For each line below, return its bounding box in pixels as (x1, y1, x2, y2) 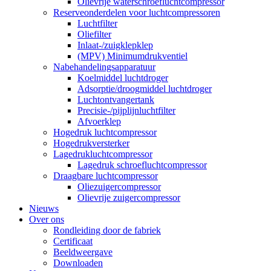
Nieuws (29, 203, 59, 214)
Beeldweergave (53, 247, 113, 257)
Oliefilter (77, 29, 111, 39)
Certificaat (53, 236, 93, 246)
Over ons (29, 214, 64, 224)
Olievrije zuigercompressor (77, 192, 180, 203)
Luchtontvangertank (77, 94, 154, 105)
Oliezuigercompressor (77, 181, 161, 192)
